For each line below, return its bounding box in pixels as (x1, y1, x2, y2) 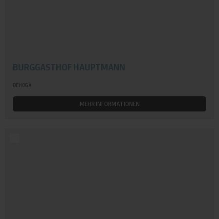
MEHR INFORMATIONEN (79, 100, 140, 109)
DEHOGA (12, 81, 31, 89)
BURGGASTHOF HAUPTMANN (12, 61, 125, 74)
